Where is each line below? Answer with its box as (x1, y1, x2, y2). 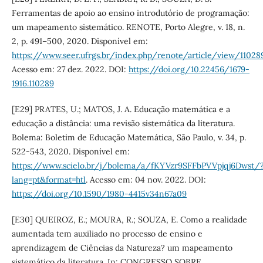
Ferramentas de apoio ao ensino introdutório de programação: (11, 7, 249, 18)
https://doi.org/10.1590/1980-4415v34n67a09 (11, 188, 187, 199)
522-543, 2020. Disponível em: (11, 146, 130, 157)
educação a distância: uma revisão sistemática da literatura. (11, 117, 235, 129)
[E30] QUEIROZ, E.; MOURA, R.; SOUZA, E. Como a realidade (11, 214, 247, 225)
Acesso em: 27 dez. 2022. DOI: (11, 63, 129, 75)
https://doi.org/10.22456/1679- (128, 63, 249, 75)
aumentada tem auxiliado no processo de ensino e (11, 228, 203, 239)
